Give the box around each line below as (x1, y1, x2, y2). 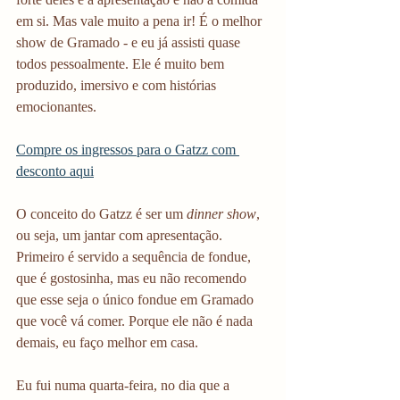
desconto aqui (16, 163, 94, 179)
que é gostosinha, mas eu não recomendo (16, 271, 250, 286)
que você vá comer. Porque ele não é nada (16, 313, 256, 329)
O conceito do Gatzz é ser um (16, 206, 187, 221)
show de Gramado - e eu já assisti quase (16, 35, 244, 50)
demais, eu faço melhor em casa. (16, 335, 202, 350)
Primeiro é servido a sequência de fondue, (16, 249, 254, 264)
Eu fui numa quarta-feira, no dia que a (16, 378, 233, 393)
